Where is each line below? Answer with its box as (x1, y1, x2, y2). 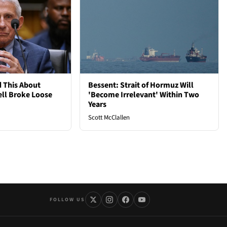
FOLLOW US (49, 196, 85, 203)
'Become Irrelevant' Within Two (88, 89, 200, 101)
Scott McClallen (88, 113, 130, 123)
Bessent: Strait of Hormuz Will (88, 80, 194, 91)
